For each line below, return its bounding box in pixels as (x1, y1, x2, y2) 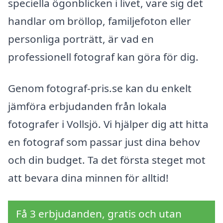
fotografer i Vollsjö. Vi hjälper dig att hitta (8, 117, 209, 131)
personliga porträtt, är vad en (8, 31, 154, 46)
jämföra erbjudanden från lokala (8, 99, 167, 113)
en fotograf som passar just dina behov (8, 135, 200, 149)
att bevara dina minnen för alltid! (8, 171, 169, 185)
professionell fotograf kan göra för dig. (8, 49, 199, 64)
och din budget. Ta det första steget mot (8, 153, 206, 167)
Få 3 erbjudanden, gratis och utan (16, 207, 182, 221)
